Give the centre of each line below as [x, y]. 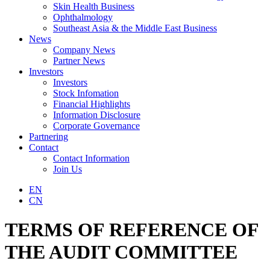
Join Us [67, 169]
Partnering [49, 137]
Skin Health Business [94, 6]
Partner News [79, 61]
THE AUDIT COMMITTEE [121, 252]
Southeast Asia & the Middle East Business [135, 28]
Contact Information [91, 158]
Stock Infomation [86, 93]
